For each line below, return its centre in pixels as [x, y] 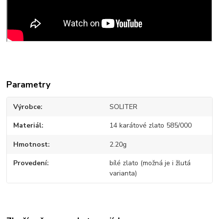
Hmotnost [31, 144]
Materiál [28, 126]
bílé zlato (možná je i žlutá [150, 163]
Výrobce [27, 107]
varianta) [123, 174]
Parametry [29, 84]
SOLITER [123, 107]
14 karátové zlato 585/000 [150, 126]
